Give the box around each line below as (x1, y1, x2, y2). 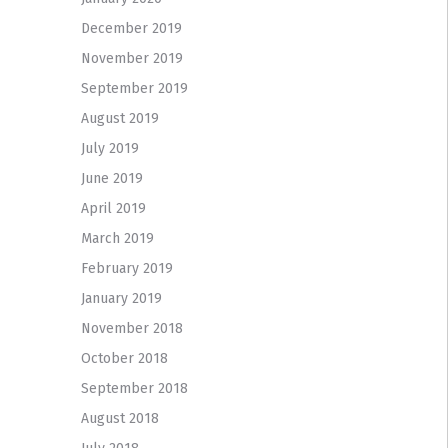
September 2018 (80, 379, 188, 397)
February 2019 (80, 259, 173, 277)
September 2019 (80, 79, 188, 97)
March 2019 (80, 229, 154, 247)
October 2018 (80, 349, 168, 367)
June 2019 (80, 169, 143, 187)
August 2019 (80, 109, 159, 127)
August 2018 (80, 409, 159, 427)
